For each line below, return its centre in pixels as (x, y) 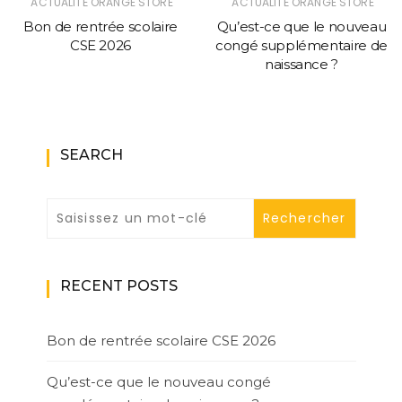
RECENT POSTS (118, 285)
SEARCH (91, 154)
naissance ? (301, 64)
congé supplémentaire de (301, 45)
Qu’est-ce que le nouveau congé (158, 381)
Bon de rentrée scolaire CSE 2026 (161, 340)
